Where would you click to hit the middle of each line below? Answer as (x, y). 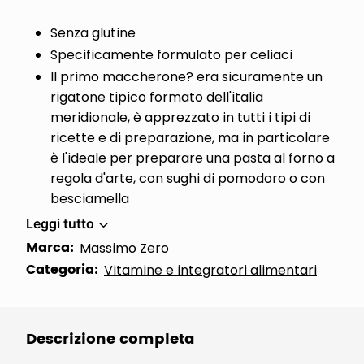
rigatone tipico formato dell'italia (157, 97)
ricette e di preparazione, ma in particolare (190, 138)
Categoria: (62, 270)
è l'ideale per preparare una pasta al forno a (193, 158)
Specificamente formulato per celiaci (171, 55)
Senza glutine (93, 33)
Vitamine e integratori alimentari (210, 270)
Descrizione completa (110, 339)
